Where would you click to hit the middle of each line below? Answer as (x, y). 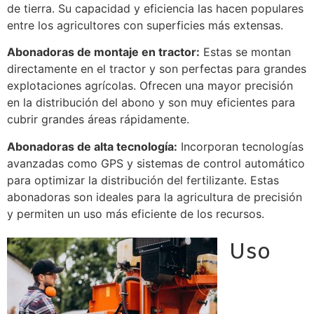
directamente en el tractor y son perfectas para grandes (157, 69)
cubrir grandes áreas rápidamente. (98, 120)
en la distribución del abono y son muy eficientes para (151, 103)
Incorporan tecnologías (240, 146)
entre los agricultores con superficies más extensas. (145, 25)
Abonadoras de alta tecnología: (92, 146)
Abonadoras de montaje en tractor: (103, 52)
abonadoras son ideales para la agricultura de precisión (155, 197)
